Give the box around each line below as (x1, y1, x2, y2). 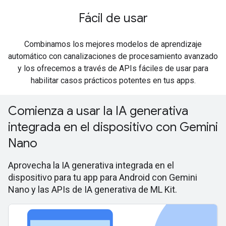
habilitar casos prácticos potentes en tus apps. (30, 76, 196, 86)
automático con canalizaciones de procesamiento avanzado (8, 51, 218, 62)
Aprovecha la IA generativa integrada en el (8, 160, 174, 171)
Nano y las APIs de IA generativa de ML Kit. (8, 184, 177, 195)
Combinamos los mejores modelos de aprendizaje (24, 39, 202, 49)
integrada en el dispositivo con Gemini (8, 120, 218, 135)
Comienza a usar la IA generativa (8, 103, 188, 119)
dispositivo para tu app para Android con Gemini (8, 172, 197, 183)
